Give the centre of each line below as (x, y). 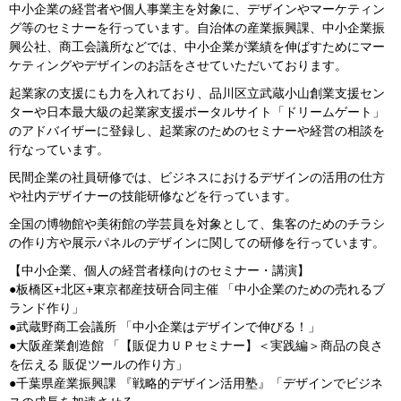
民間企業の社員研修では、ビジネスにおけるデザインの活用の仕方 (197, 177)
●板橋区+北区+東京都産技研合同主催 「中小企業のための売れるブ (197, 289)
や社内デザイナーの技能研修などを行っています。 (153, 196)
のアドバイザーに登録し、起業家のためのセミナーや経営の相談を (197, 131)
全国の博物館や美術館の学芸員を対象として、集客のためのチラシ (197, 224)
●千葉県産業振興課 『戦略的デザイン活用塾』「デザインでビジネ (196, 383)
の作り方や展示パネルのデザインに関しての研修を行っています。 (197, 243)
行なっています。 (59, 149)
